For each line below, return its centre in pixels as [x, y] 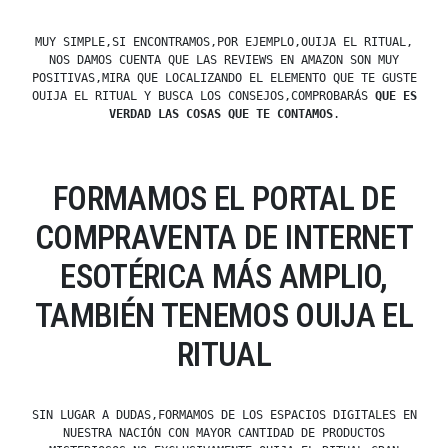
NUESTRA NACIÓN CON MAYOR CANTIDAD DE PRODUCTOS [224, 433]
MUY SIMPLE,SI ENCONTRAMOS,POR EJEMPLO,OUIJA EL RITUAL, [224, 42]
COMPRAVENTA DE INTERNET [224, 238]
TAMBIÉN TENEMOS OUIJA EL [224, 316]
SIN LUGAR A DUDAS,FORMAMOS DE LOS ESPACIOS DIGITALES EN [224, 415]
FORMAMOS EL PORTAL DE [224, 199]
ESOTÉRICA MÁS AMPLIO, [224, 277]
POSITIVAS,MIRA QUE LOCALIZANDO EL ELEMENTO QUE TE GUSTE [224, 78]
